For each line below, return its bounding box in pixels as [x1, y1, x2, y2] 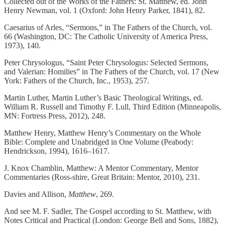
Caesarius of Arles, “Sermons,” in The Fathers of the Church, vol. [4, 23, 212, 32]
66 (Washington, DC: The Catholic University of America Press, [4, 32, 208, 41]
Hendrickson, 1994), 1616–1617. [4, 147, 109, 156]
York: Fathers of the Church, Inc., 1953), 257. [4, 76, 149, 85]
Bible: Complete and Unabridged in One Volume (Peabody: [4, 138, 193, 147]
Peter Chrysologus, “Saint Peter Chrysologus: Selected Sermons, [4, 58, 208, 67]
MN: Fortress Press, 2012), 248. [4, 111, 105, 121]
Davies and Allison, [4, 190, 68, 199]
